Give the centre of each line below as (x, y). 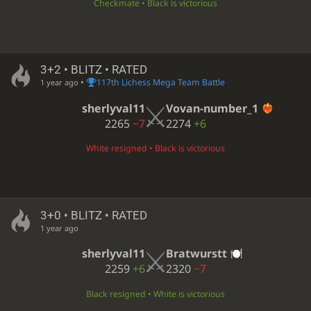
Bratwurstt (196, 254)
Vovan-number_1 (212, 108)
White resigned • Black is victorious (155, 149)
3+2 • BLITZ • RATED (93, 69)
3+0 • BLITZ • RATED (93, 215)
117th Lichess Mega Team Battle (160, 82)
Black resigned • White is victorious (155, 294)
